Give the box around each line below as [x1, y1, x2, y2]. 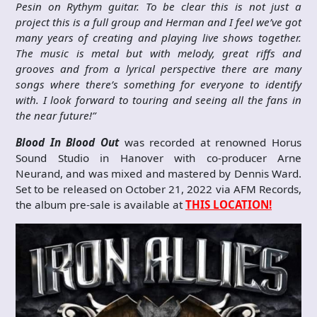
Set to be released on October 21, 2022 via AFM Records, [16, 182, 301, 196]
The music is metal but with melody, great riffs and [16, 46, 301, 60]
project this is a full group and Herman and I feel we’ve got [16, 15, 301, 29]
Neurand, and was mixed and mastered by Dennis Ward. [16, 166, 301, 180]
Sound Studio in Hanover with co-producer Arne [16, 151, 301, 165]
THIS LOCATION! [185, 197, 272, 212]
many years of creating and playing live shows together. [16, 30, 301, 45]
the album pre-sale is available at [16, 197, 185, 212]
